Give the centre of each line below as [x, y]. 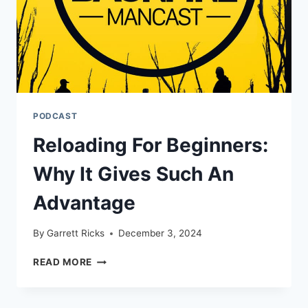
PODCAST [55, 115]
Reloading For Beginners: [151, 145]
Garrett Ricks [76, 233]
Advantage [84, 202]
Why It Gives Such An [133, 174]
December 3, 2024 [161, 233]
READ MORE [63, 262]
